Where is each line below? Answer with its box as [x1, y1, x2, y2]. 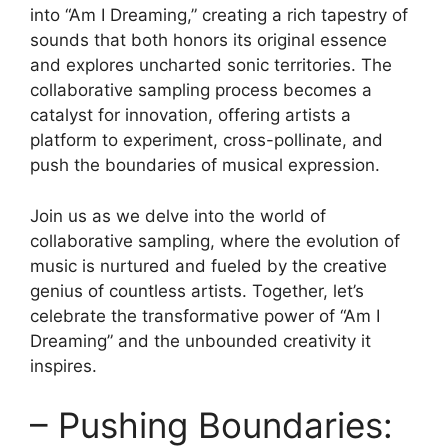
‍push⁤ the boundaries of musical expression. [30, 155, 380, 176]
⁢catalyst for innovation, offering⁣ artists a [30, 105, 351, 126]
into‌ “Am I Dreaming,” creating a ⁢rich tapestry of [30, 5, 408, 26]
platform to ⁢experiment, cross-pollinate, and [30, 130, 383, 151]
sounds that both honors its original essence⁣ [30, 30, 387, 51]
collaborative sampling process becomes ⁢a [30, 80, 372, 101]
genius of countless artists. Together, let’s [30, 280, 364, 301]
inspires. [30, 355, 97, 376]
